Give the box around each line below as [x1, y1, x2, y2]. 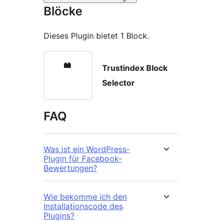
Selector [102, 77, 135, 88]
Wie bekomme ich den [44, 191, 127, 202]
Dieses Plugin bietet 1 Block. [44, 30, 149, 41]
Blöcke [44, 3, 82, 18]
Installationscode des [44, 201, 123, 211]
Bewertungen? [44, 163, 97, 173]
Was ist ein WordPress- [44, 144, 130, 154]
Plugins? [44, 210, 74, 221]
